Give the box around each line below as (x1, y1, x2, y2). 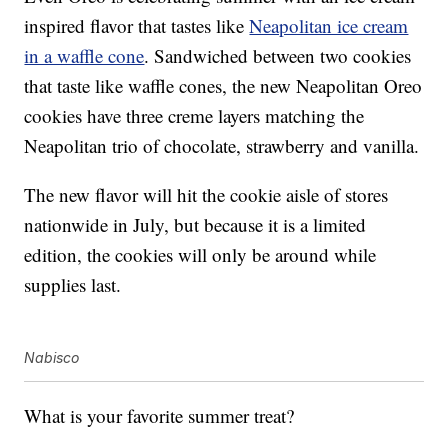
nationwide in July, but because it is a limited (24, 211, 367, 237)
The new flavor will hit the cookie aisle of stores (24, 181, 389, 207)
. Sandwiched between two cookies (144, 42, 412, 68)
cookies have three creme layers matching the (24, 102, 365, 128)
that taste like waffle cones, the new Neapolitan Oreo (24, 72, 423, 98)
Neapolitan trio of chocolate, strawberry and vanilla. (24, 132, 420, 158)
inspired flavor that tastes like (24, 12, 250, 38)
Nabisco (24, 348, 80, 366)
